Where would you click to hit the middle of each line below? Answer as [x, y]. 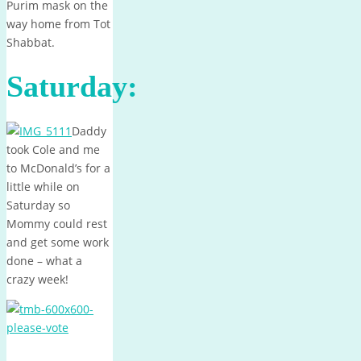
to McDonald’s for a [58, 168]
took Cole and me [53, 150]
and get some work [58, 243]
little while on [43, 187]
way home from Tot [58, 24]
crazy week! [37, 280]
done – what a [44, 261]
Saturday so [38, 205]
